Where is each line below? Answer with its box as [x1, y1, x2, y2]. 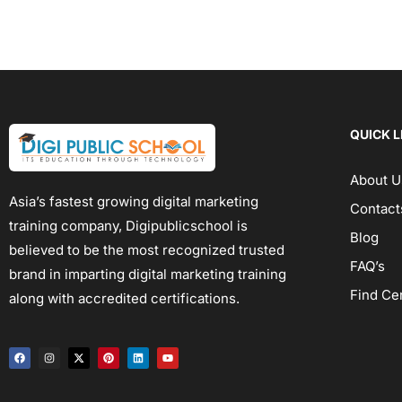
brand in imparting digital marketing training [9, 266, 286, 284]
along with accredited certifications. [9, 290, 240, 308]
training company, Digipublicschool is [9, 217, 248, 235]
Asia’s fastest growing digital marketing [9, 193, 258, 211]
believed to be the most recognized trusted [9, 241, 284, 259]
